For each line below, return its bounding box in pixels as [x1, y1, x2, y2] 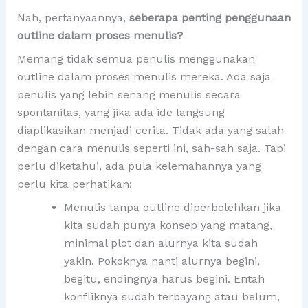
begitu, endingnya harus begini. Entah [63, 272, 265, 286]
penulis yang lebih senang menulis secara [16, 88, 241, 102]
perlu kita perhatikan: [16, 177, 132, 191]
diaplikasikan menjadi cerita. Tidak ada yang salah [16, 124, 284, 137]
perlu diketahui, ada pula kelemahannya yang [16, 159, 261, 173]
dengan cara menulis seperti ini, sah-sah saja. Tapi [16, 142, 286, 155]
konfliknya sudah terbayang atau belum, [63, 290, 280, 304]
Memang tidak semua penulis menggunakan [16, 52, 255, 66]
